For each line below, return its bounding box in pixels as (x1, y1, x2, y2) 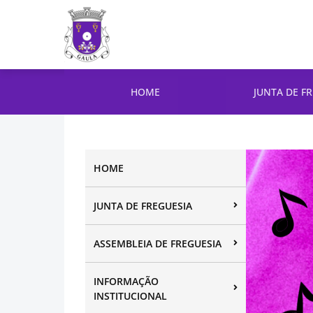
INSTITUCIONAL (94, 289, 167, 303)
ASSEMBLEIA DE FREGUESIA (94, 237, 221, 250)
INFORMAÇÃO (94, 275, 159, 288)
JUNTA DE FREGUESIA (94, 199, 192, 212)
